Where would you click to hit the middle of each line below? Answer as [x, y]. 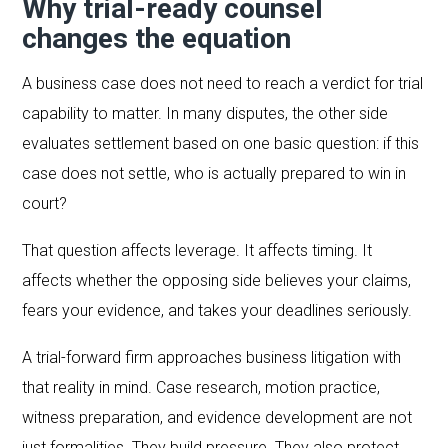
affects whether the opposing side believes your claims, [217, 280]
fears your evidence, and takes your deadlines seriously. [217, 310]
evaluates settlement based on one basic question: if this [221, 143]
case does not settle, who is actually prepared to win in [214, 173]
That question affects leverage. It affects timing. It [197, 250]
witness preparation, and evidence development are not [217, 417]
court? [45, 203]
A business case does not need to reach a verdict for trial [223, 83]
